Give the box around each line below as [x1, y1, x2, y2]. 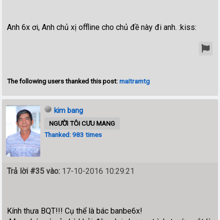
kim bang [54, 106, 83, 115]
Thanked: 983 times [44, 130, 102, 138]
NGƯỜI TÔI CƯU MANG [49, 119, 115, 127]
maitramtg [119, 77, 150, 85]
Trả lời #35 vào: [7, 166, 60, 176]
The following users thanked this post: [7, 77, 120, 85]
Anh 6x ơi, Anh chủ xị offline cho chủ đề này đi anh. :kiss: [7, 22, 197, 32]
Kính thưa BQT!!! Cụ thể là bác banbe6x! [7, 206, 143, 216]
